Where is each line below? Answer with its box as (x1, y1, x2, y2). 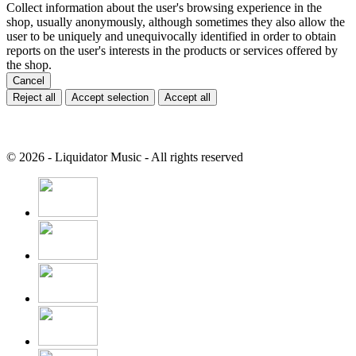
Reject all (13, 91, 56, 104)
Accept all (164, 91, 211, 104)
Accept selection (72, 91, 149, 104)
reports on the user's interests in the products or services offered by (6, 44, 338, 58)
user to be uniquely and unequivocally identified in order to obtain (6, 29, 336, 44)
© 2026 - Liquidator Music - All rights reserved (6, 150, 243, 164)
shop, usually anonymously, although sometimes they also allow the (6, 15, 345, 29)
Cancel (13, 75, 44, 87)
